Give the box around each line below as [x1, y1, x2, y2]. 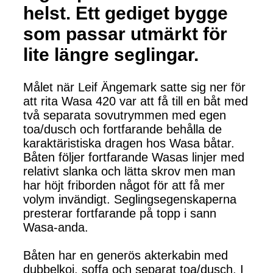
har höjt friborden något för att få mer [23, 178, 225, 192]
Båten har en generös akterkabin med [23, 248, 228, 262]
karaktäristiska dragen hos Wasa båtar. [23, 136, 235, 150]
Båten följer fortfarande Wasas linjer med [23, 150, 244, 164]
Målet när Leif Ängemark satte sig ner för [23, 80, 246, 94]
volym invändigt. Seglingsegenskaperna [23, 192, 236, 206]
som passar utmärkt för [23, 23, 227, 44]
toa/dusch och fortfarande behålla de [23, 122, 222, 136]
